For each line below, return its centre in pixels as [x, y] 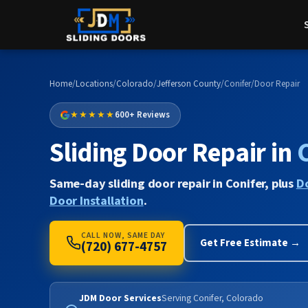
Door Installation [97, 200]
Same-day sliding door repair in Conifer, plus [173, 183]
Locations [94, 84]
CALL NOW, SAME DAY [123, 235]
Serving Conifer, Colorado [212, 298]
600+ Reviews [143, 115]
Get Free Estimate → [251, 243]
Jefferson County [189, 84]
